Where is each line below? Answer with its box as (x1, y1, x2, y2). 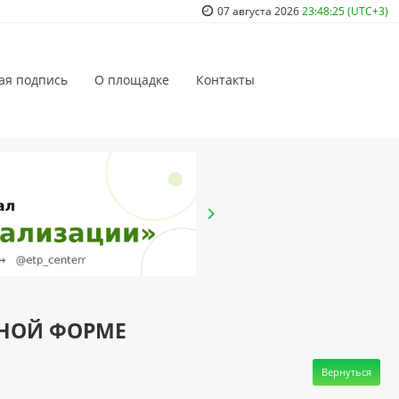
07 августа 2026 (217, 4, 299, 19)
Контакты (196, 71, 255, 88)
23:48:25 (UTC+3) (302, 4, 388, 19)
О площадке (94, 71, 169, 88)
